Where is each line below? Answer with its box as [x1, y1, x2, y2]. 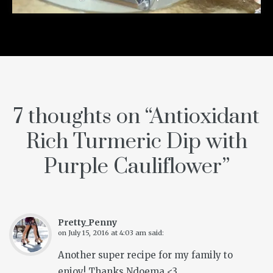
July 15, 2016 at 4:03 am [68, 229, 146, 238]
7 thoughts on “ [13, 104, 150, 131]
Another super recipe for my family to [58, 249, 233, 261]
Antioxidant [150, 104, 260, 131]
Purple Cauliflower [43, 154, 222, 181]
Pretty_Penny [58, 217, 117, 229]
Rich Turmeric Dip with [26, 129, 247, 156]
